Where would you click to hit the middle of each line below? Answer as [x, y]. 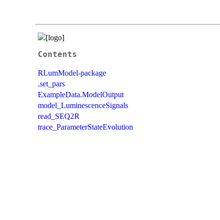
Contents [57, 54]
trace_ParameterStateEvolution [85, 127]
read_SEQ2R [59, 116]
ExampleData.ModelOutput [81, 94]
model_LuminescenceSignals [83, 105]
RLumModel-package [72, 73]
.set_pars [51, 83]
